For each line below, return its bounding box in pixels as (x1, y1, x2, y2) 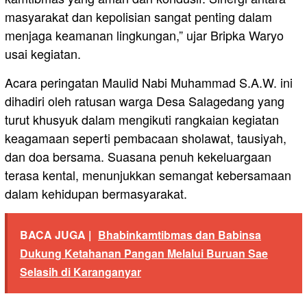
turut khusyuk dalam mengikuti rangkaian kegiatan (5, 110, 279, 128)
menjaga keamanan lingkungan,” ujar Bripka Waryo (5, 25, 284, 44)
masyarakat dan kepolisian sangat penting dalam (5, 7, 272, 25)
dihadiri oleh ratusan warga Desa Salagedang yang (5, 91, 284, 110)
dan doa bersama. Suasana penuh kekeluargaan (5, 147, 271, 165)
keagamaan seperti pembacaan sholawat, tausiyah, (5, 128, 286, 147)
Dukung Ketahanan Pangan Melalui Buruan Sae (20, 245, 268, 261)
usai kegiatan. (5, 44, 81, 62)
